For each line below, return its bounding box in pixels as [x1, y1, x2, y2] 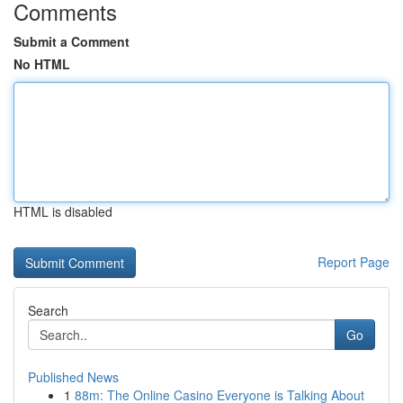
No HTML [13, 55, 70, 73]
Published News [28, 368, 119, 386]
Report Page [318, 253, 390, 271]
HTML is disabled [13, 202, 112, 220]
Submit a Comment [13, 32, 130, 50]
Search [28, 301, 68, 319]
